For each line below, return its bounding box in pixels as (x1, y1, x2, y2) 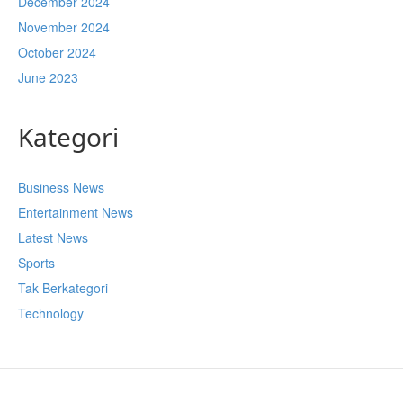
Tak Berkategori (18, 279, 108, 297)
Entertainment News (18, 203, 133, 221)
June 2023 (18, 68, 78, 86)
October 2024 (18, 43, 96, 61)
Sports (18, 254, 55, 272)
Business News (18, 178, 104, 196)
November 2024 (18, 18, 110, 36)
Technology (18, 304, 84, 322)
